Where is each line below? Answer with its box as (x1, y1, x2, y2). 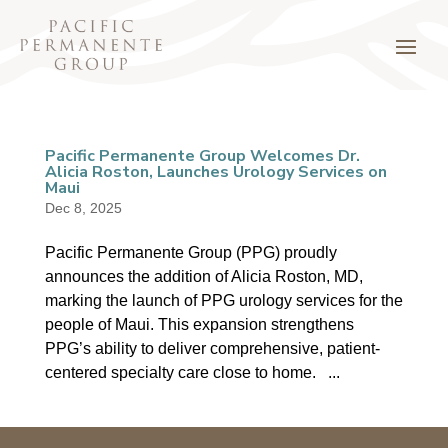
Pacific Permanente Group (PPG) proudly (44, 244, 337, 261)
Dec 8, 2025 (44, 200, 122, 216)
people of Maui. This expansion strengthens (44, 316, 354, 333)
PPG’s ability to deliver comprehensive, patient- (44, 340, 380, 357)
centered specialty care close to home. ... (44, 364, 340, 381)
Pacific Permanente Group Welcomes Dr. (44, 145, 360, 167)
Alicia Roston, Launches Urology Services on (44, 161, 387, 183)
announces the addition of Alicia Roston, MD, (44, 268, 363, 285)
